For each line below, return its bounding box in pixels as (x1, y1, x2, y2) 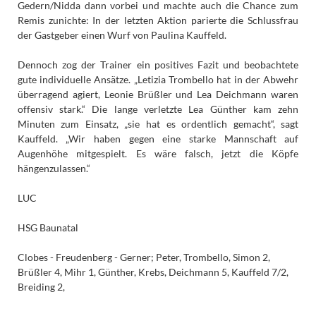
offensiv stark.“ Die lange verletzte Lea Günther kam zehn (17, 103, 299, 116)
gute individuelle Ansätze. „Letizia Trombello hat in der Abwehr (17, 73, 299, 86)
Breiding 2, (17, 281, 65, 293)
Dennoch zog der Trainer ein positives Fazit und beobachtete (17, 59, 299, 71)
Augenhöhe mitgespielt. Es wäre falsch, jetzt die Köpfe (17, 147, 299, 160)
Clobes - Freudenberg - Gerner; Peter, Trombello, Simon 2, (17, 251, 270, 264)
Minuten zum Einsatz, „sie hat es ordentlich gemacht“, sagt (17, 118, 299, 130)
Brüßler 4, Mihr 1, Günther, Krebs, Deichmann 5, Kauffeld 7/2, (17, 266, 288, 279)
